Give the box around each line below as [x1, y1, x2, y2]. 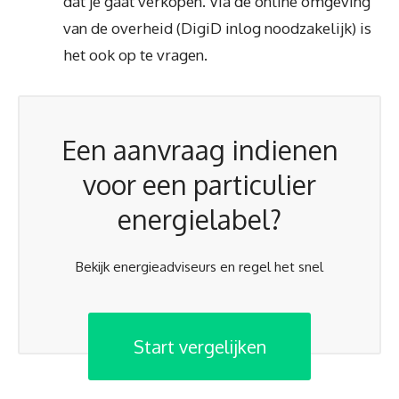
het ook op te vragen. [63, 45, 208, 64]
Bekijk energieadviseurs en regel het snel [76, 258, 323, 275]
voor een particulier [83, 167, 316, 201]
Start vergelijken [133, 334, 266, 358]
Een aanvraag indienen [61, 133, 338, 167]
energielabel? [118, 202, 281, 236]
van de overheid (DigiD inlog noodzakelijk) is [63, 19, 371, 37]
